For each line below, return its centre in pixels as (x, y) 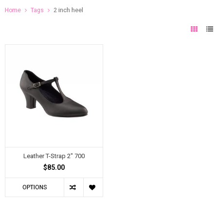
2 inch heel (68, 10)
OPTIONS (34, 187)
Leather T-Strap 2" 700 (54, 156)
